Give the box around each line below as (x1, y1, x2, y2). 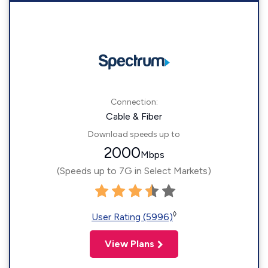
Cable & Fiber (106, 111, 162, 123)
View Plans (105, 238, 154, 250)
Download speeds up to (88, 129, 180, 140)
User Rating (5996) (92, 211, 173, 223)
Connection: (110, 97, 158, 108)
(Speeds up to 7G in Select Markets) (57, 165, 211, 177)
